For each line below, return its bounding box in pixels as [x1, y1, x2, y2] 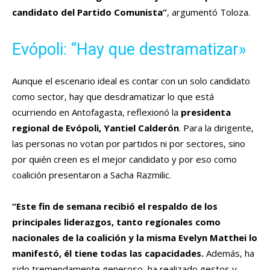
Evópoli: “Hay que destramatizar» [12, 40, 246, 60]
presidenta [181, 106, 231, 119]
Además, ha [204, 247, 254, 260]
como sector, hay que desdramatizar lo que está [12, 90, 214, 103]
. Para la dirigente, [179, 122, 254, 134]
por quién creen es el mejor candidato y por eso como [12, 153, 237, 166]
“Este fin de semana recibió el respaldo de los [12, 200, 218, 213]
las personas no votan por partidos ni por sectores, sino [12, 137, 245, 150]
